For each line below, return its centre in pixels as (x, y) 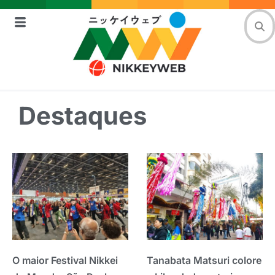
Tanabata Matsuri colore (204, 260)
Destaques (83, 116)
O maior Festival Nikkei (65, 260)
